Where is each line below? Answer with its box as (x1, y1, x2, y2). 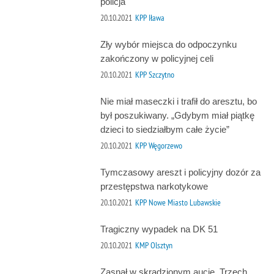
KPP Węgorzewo (135, 139, 182, 151)
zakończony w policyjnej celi (100, 53, 213, 64)
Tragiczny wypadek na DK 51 (100, 224, 218, 235)
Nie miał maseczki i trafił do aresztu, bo (100, 96, 257, 107)
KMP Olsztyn (135, 240, 172, 251)
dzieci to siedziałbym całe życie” (100, 124, 229, 135)
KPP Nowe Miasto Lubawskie (135, 196, 221, 208)
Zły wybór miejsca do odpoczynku (100, 39, 237, 50)
